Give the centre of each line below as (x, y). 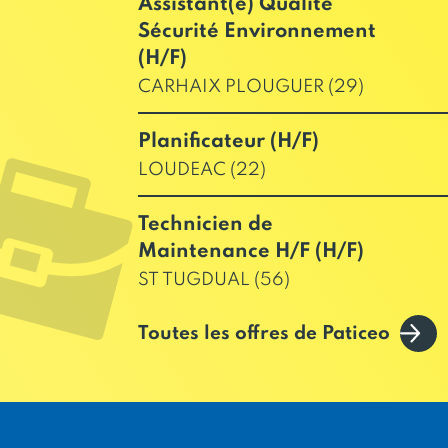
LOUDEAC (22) (201, 170)
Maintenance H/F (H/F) (250, 252)
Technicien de (205, 225)
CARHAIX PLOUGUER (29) (250, 87)
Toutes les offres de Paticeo (263, 333)
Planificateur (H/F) (228, 142)
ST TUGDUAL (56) (213, 280)
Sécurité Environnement (256, 32)
